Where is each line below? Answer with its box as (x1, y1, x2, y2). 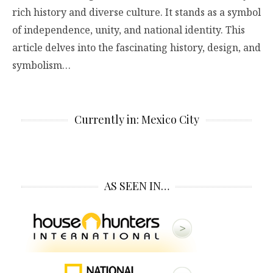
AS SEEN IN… (104, 179, 169, 193)
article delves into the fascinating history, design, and (12, 41, 261, 54)
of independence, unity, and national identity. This (12, 23, 245, 37)
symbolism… (12, 58, 71, 72)
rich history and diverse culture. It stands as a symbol (12, 5, 261, 19)
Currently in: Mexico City (74, 112, 199, 127)
